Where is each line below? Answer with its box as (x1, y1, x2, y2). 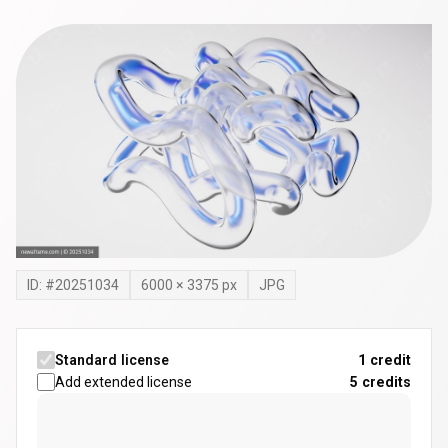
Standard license (54, 352, 169, 368)
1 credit (358, 352, 411, 368)
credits (362, 374, 411, 390)
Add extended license (54, 374, 192, 390)
